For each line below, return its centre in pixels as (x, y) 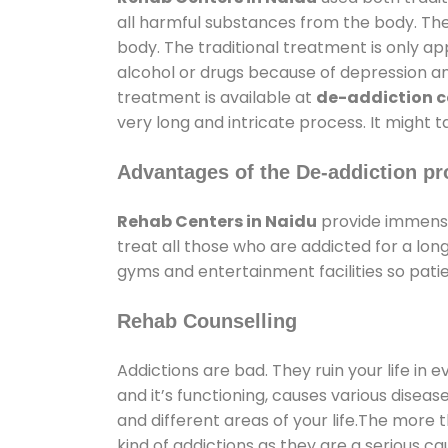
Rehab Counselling (207, 320)
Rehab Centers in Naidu (217, 221)
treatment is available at (216, 97)
